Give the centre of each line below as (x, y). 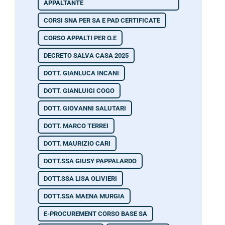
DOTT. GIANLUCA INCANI (81, 73)
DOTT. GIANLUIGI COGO (79, 90)
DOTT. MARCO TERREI (76, 126)
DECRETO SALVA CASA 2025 (86, 55)
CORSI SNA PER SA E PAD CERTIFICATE (102, 20)
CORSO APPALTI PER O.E (80, 38)
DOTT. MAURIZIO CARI (77, 143)
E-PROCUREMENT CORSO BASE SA (95, 213)
